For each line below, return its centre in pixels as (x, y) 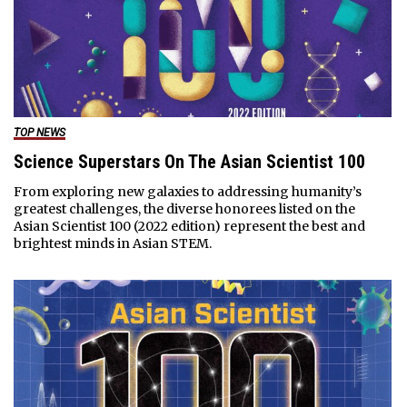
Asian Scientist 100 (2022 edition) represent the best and (189, 227)
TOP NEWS (39, 133)
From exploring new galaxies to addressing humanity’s (187, 192)
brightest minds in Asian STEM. (112, 244)
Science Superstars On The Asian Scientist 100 (189, 162)
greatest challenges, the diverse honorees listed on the (184, 209)
